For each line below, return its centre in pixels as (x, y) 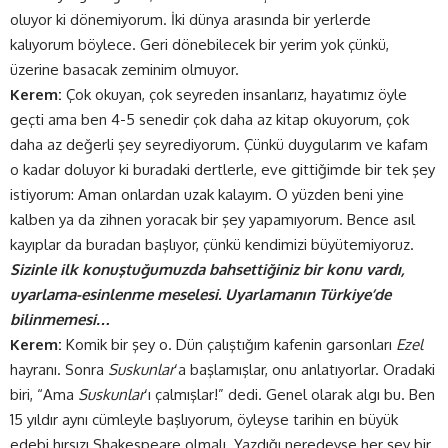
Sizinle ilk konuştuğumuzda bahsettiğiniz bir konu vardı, (207, 269)
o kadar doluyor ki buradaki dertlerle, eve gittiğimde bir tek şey (222, 169)
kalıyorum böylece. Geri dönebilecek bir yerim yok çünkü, (199, 44)
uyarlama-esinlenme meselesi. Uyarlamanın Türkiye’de (200, 294)
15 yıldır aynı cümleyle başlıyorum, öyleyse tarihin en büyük (204, 419)
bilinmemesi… (60, 319)
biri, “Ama (44, 394)
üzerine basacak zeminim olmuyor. (124, 69)
